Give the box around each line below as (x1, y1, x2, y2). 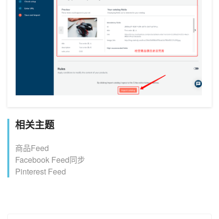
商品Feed (15, 142, 49, 154)
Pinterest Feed (15, 166, 66, 177)
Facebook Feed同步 (15, 154, 85, 166)
